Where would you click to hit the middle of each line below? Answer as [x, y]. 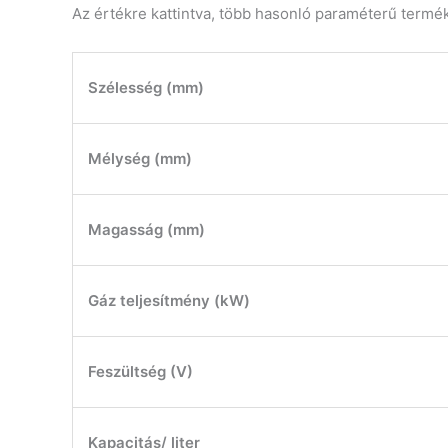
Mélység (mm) [140, 158]
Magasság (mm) [146, 229]
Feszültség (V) [140, 371]
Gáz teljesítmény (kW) [169, 300]
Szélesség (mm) [146, 87]
